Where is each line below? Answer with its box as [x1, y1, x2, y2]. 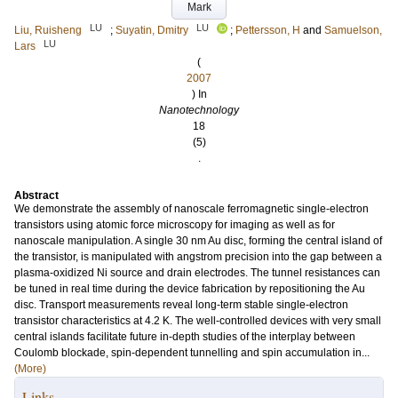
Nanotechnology [159, 104, 239, 116]
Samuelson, [324, 24, 382, 36]
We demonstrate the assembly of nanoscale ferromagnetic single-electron [14, 203, 369, 215]
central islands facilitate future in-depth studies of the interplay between [14, 330, 355, 343]
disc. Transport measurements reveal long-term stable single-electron [14, 298, 348, 311]
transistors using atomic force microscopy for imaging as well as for [14, 219, 335, 231]
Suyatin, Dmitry [115, 24, 188, 36]
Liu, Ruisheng [14, 24, 82, 36]
